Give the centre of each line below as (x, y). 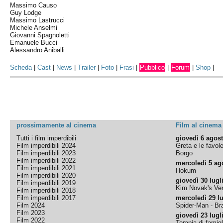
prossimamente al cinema (56, 125)
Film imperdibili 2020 (46, 175)
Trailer (87, 67)
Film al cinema (199, 125)
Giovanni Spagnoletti (40, 35)
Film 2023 (31, 213)
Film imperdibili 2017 (46, 198)
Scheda (21, 67)
